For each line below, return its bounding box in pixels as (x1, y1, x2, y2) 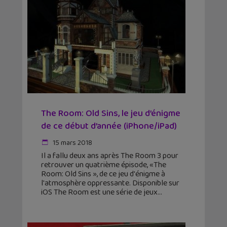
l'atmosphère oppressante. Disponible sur (41, 177, 179, 190)
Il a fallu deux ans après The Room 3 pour (41, 149, 178, 163)
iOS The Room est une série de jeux (41, 186, 158, 199)
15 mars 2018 (51, 137, 92, 149)
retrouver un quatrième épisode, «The (41, 159, 166, 172)
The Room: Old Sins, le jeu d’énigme (41, 106, 180, 121)
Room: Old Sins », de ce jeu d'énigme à (41, 168, 165, 181)
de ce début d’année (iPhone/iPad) (41, 119, 177, 134)
